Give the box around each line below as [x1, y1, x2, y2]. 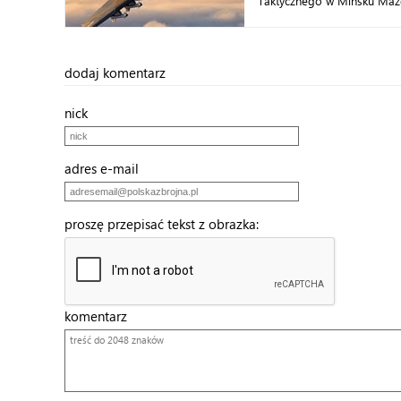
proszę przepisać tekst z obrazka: [64, 215, 269, 233]
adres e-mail [64, 159, 149, 177]
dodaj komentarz [64, 64, 166, 81]
